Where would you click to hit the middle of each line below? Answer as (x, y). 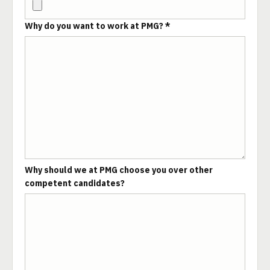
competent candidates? (75, 183)
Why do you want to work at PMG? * (98, 26)
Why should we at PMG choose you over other (119, 170)
